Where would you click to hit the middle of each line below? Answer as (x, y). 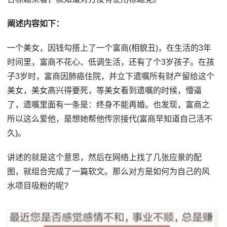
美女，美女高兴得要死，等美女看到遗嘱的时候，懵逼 (105, 91)
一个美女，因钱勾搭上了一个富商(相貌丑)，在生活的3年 (109, 48)
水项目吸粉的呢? (38, 186)
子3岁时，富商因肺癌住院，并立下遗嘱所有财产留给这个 (111, 77)
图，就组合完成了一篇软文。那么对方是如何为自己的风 (109, 172)
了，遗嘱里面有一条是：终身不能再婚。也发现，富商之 (109, 105)
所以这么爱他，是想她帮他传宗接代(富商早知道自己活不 (110, 119)
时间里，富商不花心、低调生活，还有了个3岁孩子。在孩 (111, 62)
